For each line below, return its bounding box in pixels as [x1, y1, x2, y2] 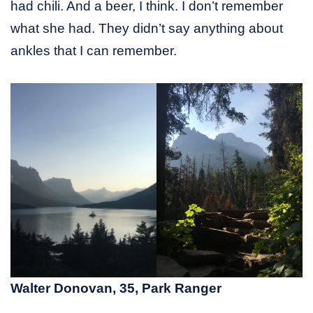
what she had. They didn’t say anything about [10, 20, 283, 36]
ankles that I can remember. [10, 43, 177, 58]
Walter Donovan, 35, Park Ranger [10, 281, 221, 296]
